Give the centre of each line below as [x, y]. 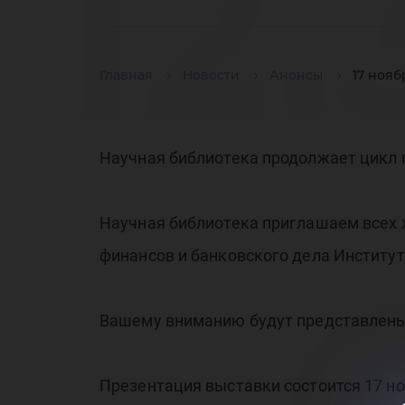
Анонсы [296, 75]
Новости [211, 75]
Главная [126, 75]
